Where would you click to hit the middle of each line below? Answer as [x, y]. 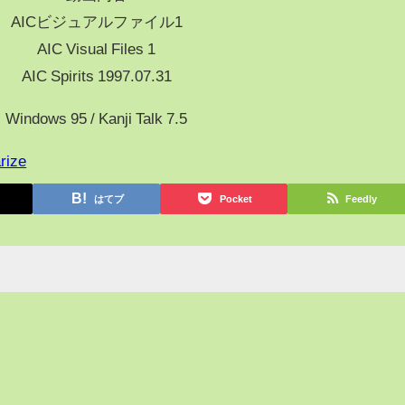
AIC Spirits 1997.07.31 [96, 75]
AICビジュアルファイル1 [96, 21]
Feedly [362, 198]
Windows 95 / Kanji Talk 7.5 [96, 118]
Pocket [235, 198]
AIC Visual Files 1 [96, 48]
